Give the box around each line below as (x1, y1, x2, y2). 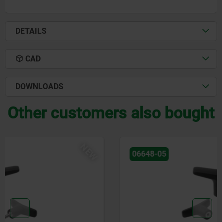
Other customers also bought (7, 104, 215, 123)
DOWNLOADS (15, 82, 63, 92)
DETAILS (15, 26, 47, 36)
